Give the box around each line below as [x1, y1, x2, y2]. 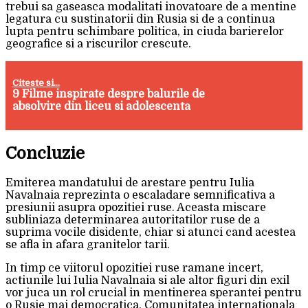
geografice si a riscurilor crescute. [5, 38, 191, 51]
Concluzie [5, 143, 85, 163]
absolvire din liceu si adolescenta [12, 100, 191, 113]
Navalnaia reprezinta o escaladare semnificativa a [5, 188, 275, 201]
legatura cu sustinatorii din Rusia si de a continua [5, 13, 275, 26]
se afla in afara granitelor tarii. [5, 238, 170, 251]
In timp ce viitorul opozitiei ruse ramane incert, [5, 261, 263, 274]
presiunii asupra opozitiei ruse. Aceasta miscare [5, 201, 266, 214]
